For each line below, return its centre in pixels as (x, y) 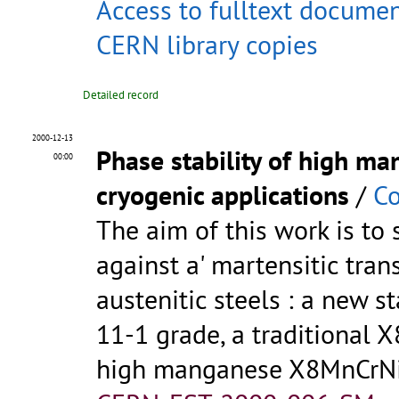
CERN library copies (207, 45)
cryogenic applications (223, 195)
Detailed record (121, 95)
